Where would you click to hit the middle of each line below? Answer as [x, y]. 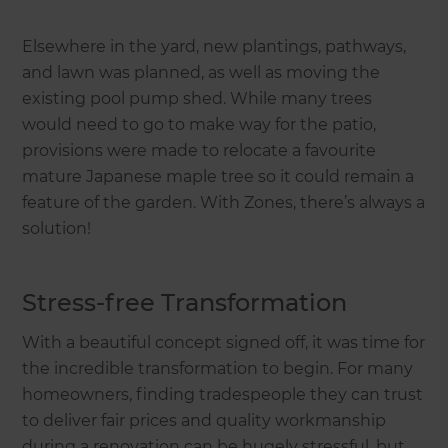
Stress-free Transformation [185, 303]
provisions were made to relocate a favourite [199, 151]
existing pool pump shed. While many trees [197, 99]
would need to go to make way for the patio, [199, 125]
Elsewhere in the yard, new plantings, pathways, [214, 47]
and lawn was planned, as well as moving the [201, 73]
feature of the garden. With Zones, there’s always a [224, 203]
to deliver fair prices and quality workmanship [204, 421]
